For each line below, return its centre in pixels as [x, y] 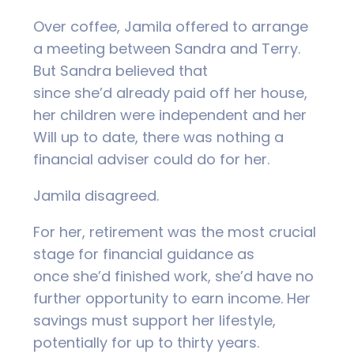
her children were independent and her [170, 115]
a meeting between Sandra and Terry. [167, 48]
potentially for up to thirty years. [146, 342]
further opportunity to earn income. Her [172, 298]
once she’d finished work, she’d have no [173, 276]
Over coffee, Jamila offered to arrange [171, 26]
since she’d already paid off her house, [170, 92]
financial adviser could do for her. [153, 159]
